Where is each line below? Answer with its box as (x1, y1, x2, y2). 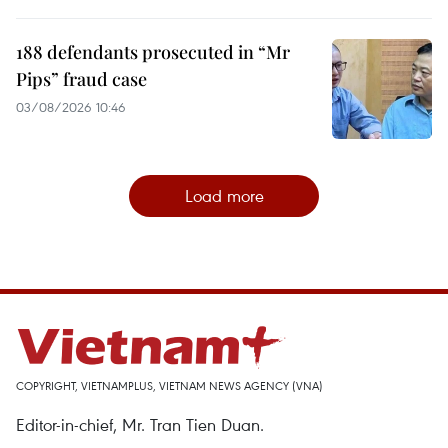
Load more (184, 183, 264, 207)
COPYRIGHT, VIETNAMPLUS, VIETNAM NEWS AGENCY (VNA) (16, 377, 323, 393)
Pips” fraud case (16, 66, 147, 91)
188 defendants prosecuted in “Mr (16, 39, 290, 64)
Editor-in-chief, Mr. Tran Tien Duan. (16, 412, 264, 436)
